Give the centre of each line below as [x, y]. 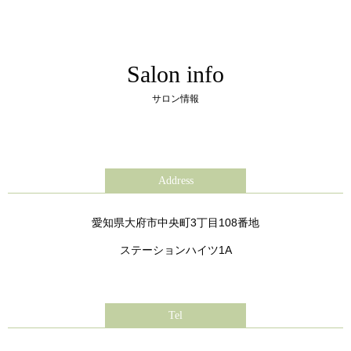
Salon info [175, 74]
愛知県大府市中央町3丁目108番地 [175, 223]
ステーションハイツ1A [175, 250]
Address [175, 181]
